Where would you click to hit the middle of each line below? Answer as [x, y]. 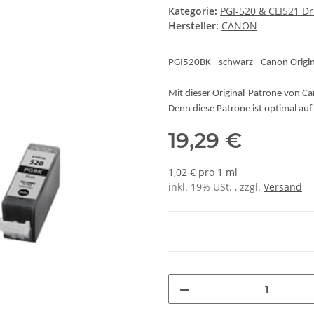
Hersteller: [193, 26]
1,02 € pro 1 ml [203, 172]
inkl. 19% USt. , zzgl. [216, 187]
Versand [283, 187]
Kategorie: [194, 11]
